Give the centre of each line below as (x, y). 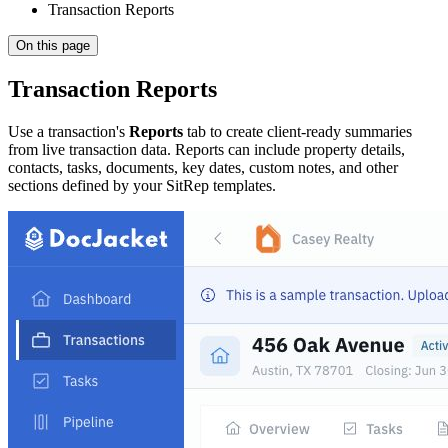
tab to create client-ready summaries (297, 131)
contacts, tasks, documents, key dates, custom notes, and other (203, 167)
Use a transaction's (68, 131)
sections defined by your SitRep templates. (142, 185)
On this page (53, 45)
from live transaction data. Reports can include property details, (206, 149)
